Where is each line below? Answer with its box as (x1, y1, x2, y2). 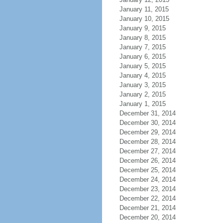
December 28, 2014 (119, 138, 176, 145)
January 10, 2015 (119, 15, 169, 22)
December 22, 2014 (119, 195, 176, 202)
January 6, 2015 (119, 53, 166, 60)
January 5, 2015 (119, 62, 166, 70)
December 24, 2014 (119, 176, 176, 183)
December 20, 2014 (119, 214, 176, 221)
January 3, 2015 (119, 81, 166, 89)
